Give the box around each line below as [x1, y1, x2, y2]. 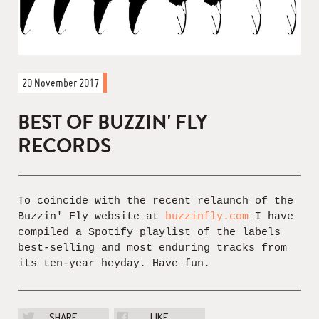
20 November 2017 [22, 75, 99, 90]
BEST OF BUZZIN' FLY [18, 108, 207, 137]
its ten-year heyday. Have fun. [18, 258, 210, 270]
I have [249, 211, 293, 223]
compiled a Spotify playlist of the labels [18, 226, 281, 239]
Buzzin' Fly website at [18, 211, 165, 223]
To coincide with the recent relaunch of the [18, 195, 293, 207]
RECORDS [18, 131, 111, 160]
